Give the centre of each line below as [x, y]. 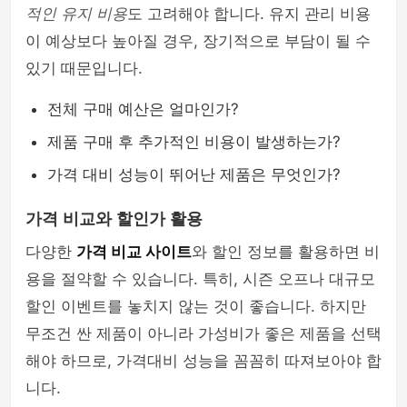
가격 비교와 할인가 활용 [114, 219]
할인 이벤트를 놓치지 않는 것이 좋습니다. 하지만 [196, 306]
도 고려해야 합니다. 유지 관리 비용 [249, 14]
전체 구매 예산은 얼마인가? [143, 109]
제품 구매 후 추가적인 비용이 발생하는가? [194, 142]
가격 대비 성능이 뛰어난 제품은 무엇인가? [194, 174]
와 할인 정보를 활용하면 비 [286, 252]
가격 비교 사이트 [134, 252]
